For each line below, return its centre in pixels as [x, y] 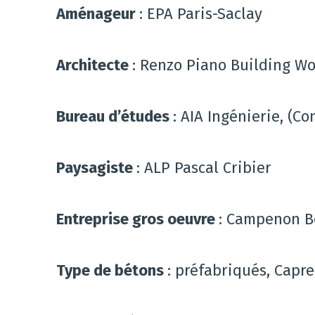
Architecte [94, 65]
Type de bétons [112, 271]
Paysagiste [96, 168]
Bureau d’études [115, 117]
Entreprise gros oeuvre [137, 219]
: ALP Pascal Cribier [204, 168]
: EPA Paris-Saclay [201, 14]
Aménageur [98, 14]
